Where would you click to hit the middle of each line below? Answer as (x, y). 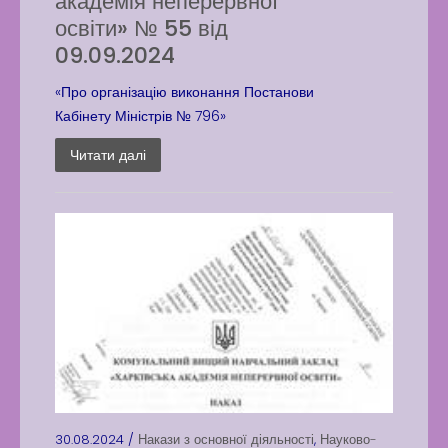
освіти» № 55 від (141, 28)
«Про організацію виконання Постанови (184, 92)
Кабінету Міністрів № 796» (140, 116)
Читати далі (108, 155)
